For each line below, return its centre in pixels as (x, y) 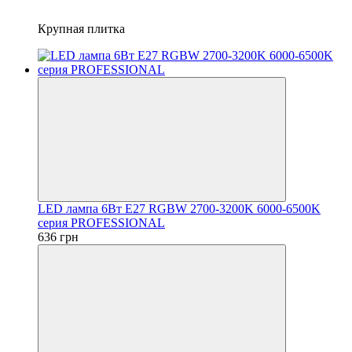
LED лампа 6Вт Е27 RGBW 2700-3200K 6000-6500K (179, 208)
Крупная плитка (81, 28)
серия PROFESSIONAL (101, 222)
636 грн (58, 236)
